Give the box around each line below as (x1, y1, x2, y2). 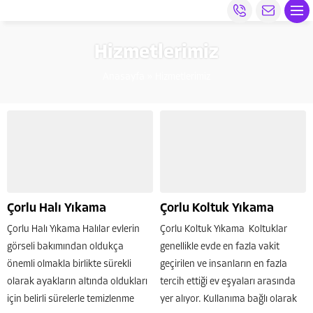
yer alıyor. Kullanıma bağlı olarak (160, 293, 297, 305)
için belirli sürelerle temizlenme (7, 293, 134, 305)
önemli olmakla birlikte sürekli (7, 259, 131, 270)
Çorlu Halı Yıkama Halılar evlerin (7, 224, 140, 235)
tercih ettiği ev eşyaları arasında (160, 276, 296, 287)
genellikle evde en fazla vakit (160, 241, 279, 252)
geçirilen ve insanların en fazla (160, 259, 287, 270)
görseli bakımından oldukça (7, 241, 124, 252)
